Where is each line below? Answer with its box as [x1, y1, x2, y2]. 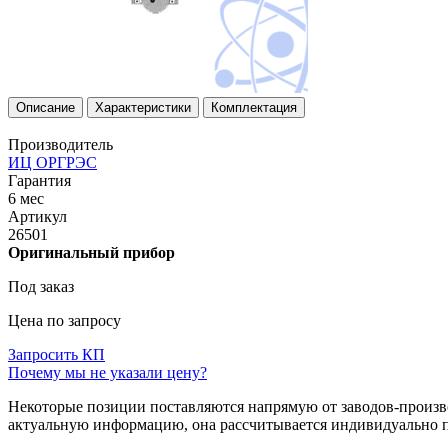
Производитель [8, 135, 113, 153]
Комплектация [211, 99, 297, 115]
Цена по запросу [8, 311, 121, 329]
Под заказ [8, 277, 74, 295]
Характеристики [95, 99, 191, 115]
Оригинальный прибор [8, 243, 175, 261]
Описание [16, 99, 75, 115]
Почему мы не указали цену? [8, 363, 207, 381]
